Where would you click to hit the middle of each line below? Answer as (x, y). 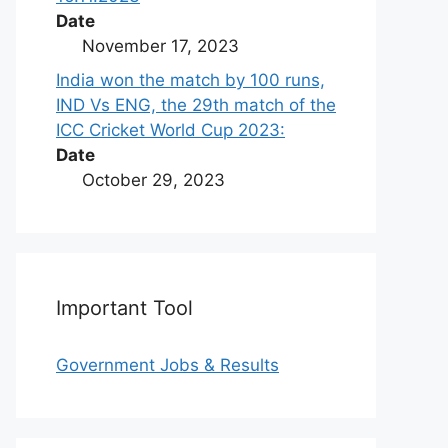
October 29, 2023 (153, 179)
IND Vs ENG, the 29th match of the (196, 104)
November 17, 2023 (160, 46)
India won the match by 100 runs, (190, 79)
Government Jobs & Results (167, 364)
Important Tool (124, 307)
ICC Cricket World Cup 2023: (170, 129)
